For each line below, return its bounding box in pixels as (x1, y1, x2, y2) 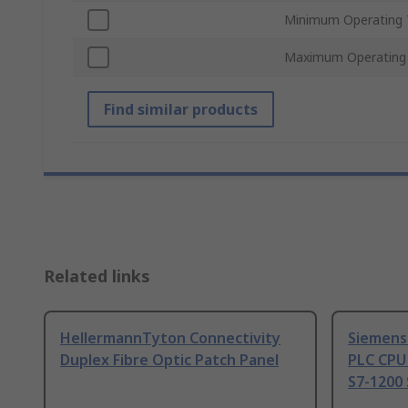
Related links (44, 265, 150, 288)
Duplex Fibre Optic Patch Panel (60, 350, 279, 371)
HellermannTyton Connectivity (60, 328, 280, 349)
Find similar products (104, 99, 258, 120)
